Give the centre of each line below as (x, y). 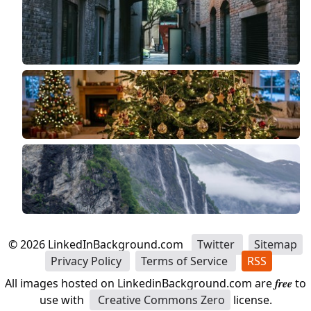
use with (61, 300)
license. (251, 300)
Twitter (217, 245)
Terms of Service (185, 261)
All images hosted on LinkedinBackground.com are (140, 284)
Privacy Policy (87, 261)
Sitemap (276, 245)
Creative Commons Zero (160, 300)
